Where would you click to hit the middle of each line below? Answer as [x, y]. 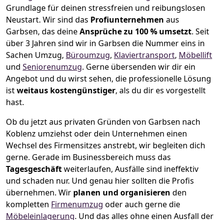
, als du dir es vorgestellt [161, 91]
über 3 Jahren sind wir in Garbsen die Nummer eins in [105, 43]
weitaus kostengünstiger [66, 91]
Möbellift [195, 55]
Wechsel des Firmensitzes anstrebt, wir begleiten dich [106, 146]
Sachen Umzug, [36, 55]
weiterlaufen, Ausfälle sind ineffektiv [131, 169]
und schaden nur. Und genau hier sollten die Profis [100, 181]
